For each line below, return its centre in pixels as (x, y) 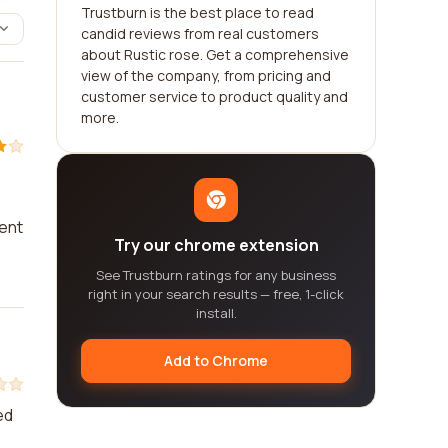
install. (216, 313)
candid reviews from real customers (200, 33)
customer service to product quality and (214, 96)
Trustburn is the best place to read (197, 12)
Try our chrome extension (216, 245)
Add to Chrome (216, 360)
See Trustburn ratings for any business (216, 275)
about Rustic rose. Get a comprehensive (215, 54)
